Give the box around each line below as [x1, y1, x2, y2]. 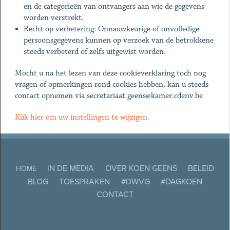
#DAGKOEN [160, 176, 202, 187]
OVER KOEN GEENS [105, 163, 177, 174]
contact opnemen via [14, 91, 87, 101]
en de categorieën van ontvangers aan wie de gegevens [24, 2, 205, 11]
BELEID [187, 163, 214, 174]
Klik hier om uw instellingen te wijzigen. [14, 112, 149, 122]
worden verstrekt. [24, 13, 84, 23]
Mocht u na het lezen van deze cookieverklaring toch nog [14, 68, 206, 78]
